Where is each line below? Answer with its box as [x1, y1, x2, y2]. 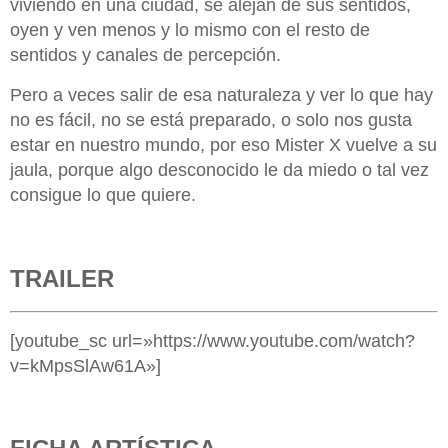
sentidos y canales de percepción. [10, 45, 281, 66]
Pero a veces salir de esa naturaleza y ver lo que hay [10, 84, 433, 105]
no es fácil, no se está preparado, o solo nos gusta [10, 109, 412, 130]
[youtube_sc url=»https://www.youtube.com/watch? [10, 330, 415, 351]
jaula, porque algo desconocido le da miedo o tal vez [10, 159, 429, 180]
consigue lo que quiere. [10, 184, 196, 205]
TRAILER [10, 264, 114, 292]
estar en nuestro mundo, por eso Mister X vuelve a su [10, 134, 437, 155]
